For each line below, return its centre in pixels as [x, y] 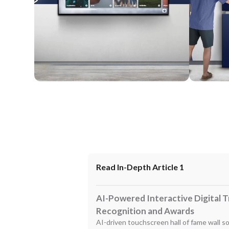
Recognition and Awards [145, 211]
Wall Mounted [62, 87]
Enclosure [209, 87]
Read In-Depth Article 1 [140, 167]
